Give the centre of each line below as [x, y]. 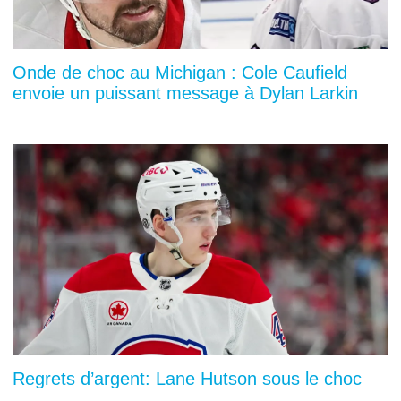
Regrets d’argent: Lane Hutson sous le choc [187, 378]
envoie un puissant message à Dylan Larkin [185, 94]
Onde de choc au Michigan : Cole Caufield [180, 73]
